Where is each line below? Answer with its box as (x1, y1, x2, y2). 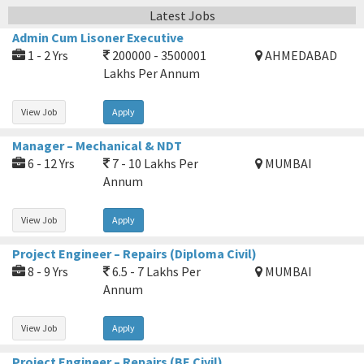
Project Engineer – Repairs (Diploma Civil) (12, 245, 257, 262)
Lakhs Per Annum (103, 64, 200, 81)
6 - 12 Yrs (25, 154, 75, 171)
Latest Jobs (149, 6, 215, 24)
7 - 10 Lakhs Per (110, 154, 198, 171)
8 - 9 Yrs (25, 262, 68, 279)
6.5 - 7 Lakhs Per (110, 262, 201, 279)
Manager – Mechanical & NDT (12, 136, 182, 154)
